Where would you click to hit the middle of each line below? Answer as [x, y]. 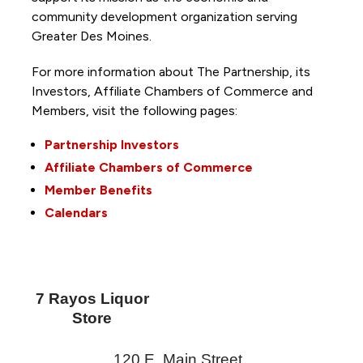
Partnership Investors [111, 144]
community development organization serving [164, 16]
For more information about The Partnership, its [171, 71]
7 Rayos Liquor [92, 298]
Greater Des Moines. [93, 36]
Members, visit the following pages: [136, 110]
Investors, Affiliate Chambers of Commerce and [172, 91]
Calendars [76, 212]
